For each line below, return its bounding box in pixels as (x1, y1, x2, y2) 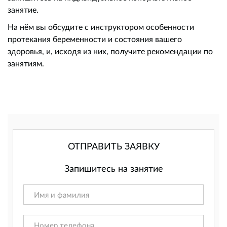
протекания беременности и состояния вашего (8, 34, 182, 44)
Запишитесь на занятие (64, 163, 163, 174)
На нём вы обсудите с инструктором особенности (8, 22, 194, 32)
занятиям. (8, 58, 44, 68)
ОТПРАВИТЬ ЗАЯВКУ (67, 140, 160, 152)
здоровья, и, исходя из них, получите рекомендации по (8, 46, 213, 56)
